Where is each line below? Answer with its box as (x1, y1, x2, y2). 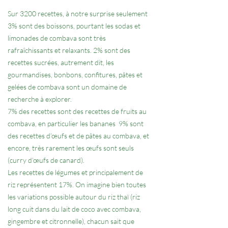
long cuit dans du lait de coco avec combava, (8, 204, 141, 213)
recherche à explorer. (8, 94, 72, 103)
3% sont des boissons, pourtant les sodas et (8, 21, 140, 30)
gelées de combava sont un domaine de (8, 82, 127, 91)
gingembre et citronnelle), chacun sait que (8, 216, 134, 225)
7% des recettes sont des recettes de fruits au (8, 106, 147, 116)
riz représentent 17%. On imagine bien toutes (8, 180, 146, 189)
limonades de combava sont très (8, 33, 106, 42)
